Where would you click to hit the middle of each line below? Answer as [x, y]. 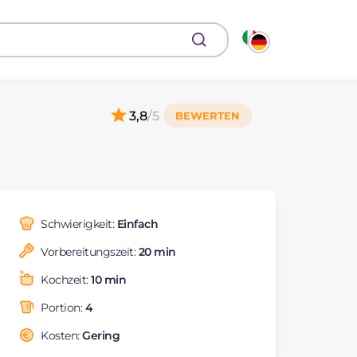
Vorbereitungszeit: [90, 252]
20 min [157, 252]
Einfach [137, 224]
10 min [108, 280]
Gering [101, 335]
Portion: [63, 308]
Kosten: [61, 335]
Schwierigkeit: [79, 224]
